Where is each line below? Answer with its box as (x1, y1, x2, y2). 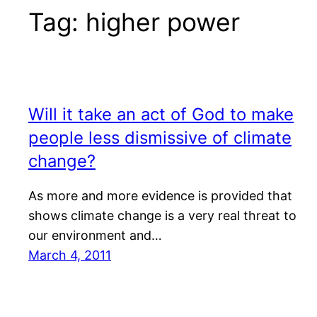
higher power (86, 6, 240, 38)
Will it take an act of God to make (28, 103, 294, 125)
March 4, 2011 (28, 248, 111, 263)
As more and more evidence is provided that (28, 188, 292, 204)
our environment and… (28, 228, 162, 243)
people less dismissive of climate (28, 127, 292, 148)
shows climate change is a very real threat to (28, 208, 296, 224)
